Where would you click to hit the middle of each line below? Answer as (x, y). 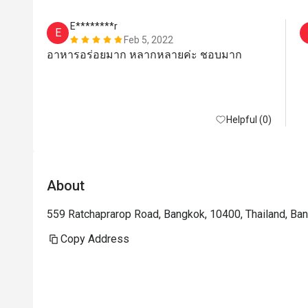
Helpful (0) (249, 120)
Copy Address (95, 239)
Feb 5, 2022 (148, 40)
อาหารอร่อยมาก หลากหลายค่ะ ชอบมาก (144, 55)
